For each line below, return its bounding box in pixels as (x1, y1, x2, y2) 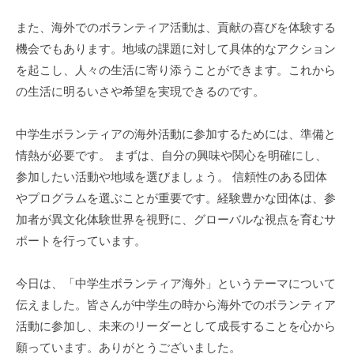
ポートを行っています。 (16, 233, 146, 247)
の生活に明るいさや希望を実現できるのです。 (16, 84, 265, 98)
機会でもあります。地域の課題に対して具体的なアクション (16, 41, 336, 55)
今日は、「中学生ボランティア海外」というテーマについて (16, 276, 336, 290)
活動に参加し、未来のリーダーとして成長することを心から (16, 318, 336, 333)
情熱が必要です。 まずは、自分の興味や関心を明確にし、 (16, 148, 327, 162)
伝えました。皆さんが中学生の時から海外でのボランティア (16, 297, 336, 311)
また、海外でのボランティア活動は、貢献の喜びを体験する (16, 20, 336, 34)
